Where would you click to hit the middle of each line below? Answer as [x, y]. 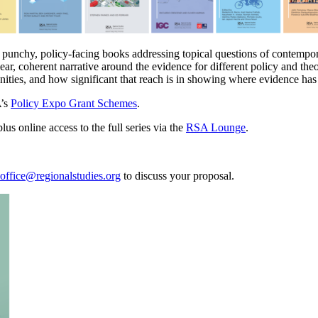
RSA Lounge [216, 127]
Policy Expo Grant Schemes [74, 103]
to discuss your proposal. [177, 175]
